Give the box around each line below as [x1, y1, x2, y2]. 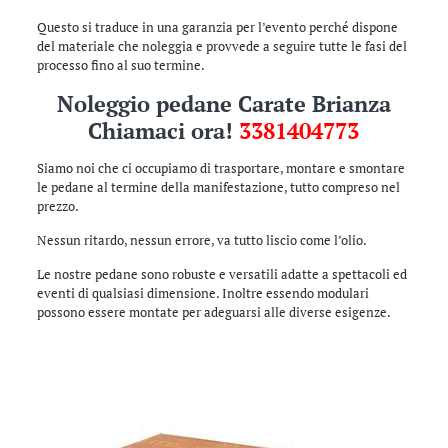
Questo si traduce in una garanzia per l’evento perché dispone [36, 18, 398, 36]
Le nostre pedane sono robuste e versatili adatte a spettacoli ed [36, 265, 407, 283]
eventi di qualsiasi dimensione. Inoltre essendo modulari [36, 284, 369, 302]
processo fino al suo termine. [36, 56, 205, 74]
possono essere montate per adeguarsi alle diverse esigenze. [36, 303, 391, 321]
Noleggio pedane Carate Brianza [56, 89, 391, 118]
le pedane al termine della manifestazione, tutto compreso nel [36, 178, 400, 196]
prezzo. [36, 197, 79, 215]
